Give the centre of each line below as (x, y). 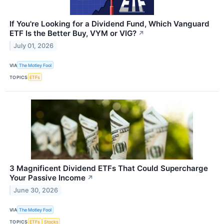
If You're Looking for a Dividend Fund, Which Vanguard (109, 24)
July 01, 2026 (34, 45)
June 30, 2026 (36, 190)
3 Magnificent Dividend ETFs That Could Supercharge (109, 168)
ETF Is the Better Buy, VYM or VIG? (73, 33)
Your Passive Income (47, 178)
